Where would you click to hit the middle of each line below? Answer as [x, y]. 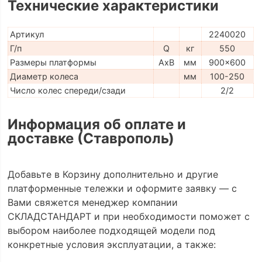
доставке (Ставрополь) [91, 139]
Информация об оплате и [96, 125]
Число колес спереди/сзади [68, 90]
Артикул [27, 34]
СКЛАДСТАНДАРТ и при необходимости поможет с [128, 216]
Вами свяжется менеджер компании [92, 202]
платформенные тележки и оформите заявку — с [122, 188]
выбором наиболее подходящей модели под [111, 230]
